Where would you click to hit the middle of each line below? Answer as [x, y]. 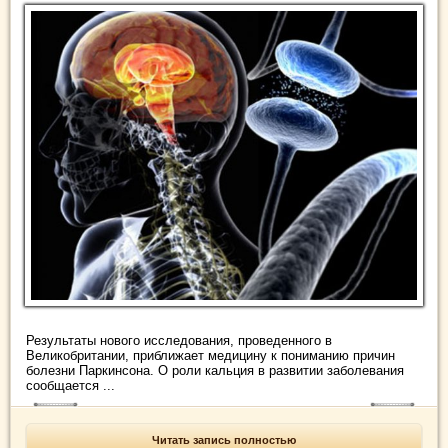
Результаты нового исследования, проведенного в [179, 340]
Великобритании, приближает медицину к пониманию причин [210, 355]
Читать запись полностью [224, 440]
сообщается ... [70, 385]
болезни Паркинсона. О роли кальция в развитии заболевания [215, 370]
